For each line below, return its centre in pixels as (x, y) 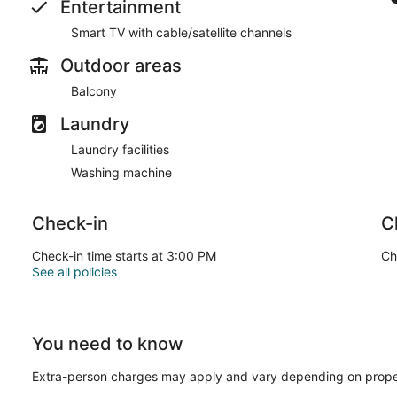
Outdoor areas (121, 65)
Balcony (94, 90)
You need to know (108, 343)
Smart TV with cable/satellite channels (181, 32)
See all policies (74, 271)
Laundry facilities (120, 149)
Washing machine (121, 172)
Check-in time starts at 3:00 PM (124, 255)
